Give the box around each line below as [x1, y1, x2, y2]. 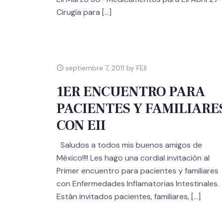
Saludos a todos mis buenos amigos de [56, 140, 202, 151]
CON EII [56, 116, 106, 135]
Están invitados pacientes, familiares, [56, 191, 189, 202]
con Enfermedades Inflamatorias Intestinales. [56, 178, 219, 189]
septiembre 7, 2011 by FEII [63, 63, 147, 73]
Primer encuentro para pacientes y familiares [56, 166, 219, 176]
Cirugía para [56, 7, 100, 18]
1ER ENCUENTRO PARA [56, 83, 205, 101]
